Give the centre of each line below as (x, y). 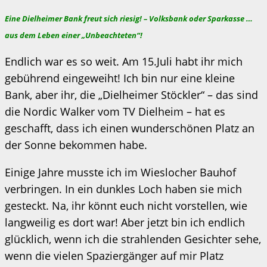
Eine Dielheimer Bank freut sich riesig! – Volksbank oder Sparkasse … (129, 18)
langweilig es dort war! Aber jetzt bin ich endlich (125, 222)
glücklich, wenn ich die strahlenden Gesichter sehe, (133, 239)
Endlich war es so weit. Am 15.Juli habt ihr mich (124, 61)
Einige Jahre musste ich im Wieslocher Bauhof (120, 172)
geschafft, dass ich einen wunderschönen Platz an (130, 128)
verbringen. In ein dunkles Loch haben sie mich (123, 189)
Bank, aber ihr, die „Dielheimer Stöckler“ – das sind (131, 94)
